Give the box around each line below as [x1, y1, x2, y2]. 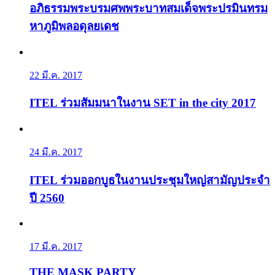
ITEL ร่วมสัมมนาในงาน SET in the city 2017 [29, 96, 256, 110]
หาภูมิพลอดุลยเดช [29, 19, 119, 33]
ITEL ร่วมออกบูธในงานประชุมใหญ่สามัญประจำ [29, 173, 270, 187]
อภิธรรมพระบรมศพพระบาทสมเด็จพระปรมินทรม [29, 1, 268, 15]
